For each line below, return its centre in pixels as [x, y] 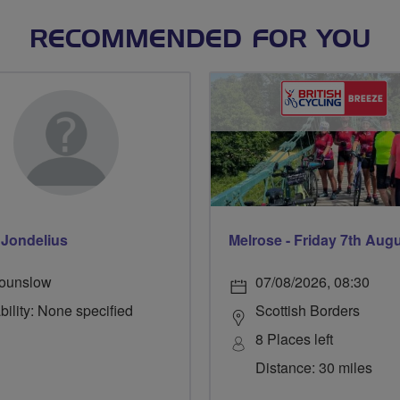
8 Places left [294, 338]
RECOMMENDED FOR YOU [200, 41]
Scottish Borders [308, 310]
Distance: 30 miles [314, 367]
